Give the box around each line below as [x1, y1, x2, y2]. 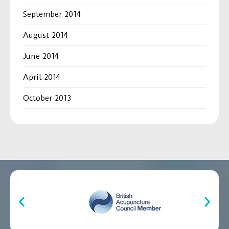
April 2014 [23, 73, 60, 82]
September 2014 [23, 10, 81, 19]
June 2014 [23, 52, 59, 61]
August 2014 [23, 31, 68, 40]
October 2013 [23, 94, 71, 103]
